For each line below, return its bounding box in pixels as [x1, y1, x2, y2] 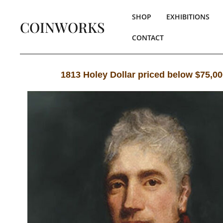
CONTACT [132, 33, 164, 45]
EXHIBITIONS [166, 12, 210, 24]
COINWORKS [20, 17, 105, 36]
